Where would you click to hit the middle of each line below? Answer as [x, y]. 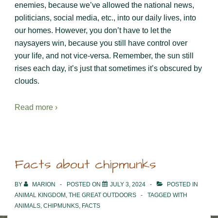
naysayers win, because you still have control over [101, 43]
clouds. [27, 81]
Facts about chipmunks [85, 164]
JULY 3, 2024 [128, 184]
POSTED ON [84, 184]
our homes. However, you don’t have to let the [93, 30]
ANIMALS [27, 206]
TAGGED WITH [167, 195]
